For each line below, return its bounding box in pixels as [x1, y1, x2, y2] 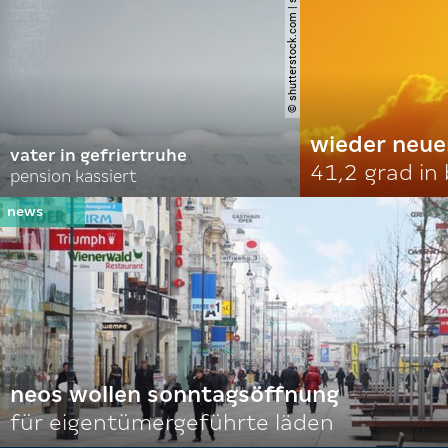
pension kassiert [10, 167, 137, 186]
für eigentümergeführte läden [10, 410, 334, 435]
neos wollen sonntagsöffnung [10, 382, 339, 407]
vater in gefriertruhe [10, 146, 187, 165]
